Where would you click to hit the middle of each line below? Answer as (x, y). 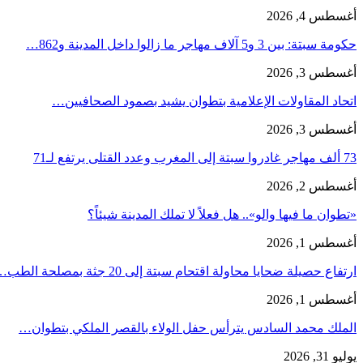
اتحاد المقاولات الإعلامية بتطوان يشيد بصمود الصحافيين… (204, 100)
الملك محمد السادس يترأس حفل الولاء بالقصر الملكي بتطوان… (188, 327)
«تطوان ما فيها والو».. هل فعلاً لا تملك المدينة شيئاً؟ (222, 214)
